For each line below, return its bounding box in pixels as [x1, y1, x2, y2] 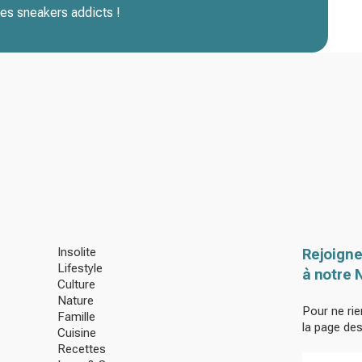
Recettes [57, 342, 106, 357]
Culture [57, 277, 95, 293]
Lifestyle [57, 261, 103, 276]
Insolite [57, 245, 96, 260]
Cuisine [57, 326, 96, 341]
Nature [57, 293, 94, 309]
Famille [57, 309, 95, 325]
